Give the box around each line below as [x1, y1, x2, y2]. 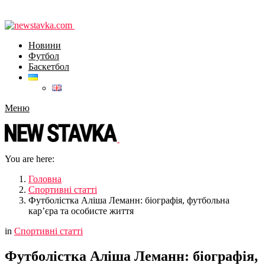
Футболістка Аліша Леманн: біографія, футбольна [28, 195, 230, 205]
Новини [28, 40, 61, 50]
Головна [28, 174, 62, 184]
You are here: [5, 154, 54, 164]
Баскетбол [28, 62, 69, 72]
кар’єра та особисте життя [28, 206, 134, 216]
